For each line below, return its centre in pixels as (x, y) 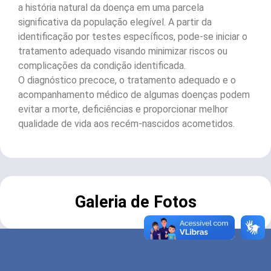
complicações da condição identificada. (102, 66)
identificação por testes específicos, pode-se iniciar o (133, 37)
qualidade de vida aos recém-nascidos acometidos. (126, 124)
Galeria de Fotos (135, 202)
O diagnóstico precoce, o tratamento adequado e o (127, 80)
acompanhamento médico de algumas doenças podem (134, 95)
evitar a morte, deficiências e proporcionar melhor (123, 109)
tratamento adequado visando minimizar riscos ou (123, 51)
